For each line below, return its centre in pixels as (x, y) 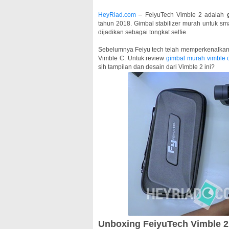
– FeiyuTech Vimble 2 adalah (181, 15)
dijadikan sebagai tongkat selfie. (143, 32)
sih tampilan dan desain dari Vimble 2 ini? (156, 67)
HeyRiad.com (117, 15)
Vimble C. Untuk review (132, 58)
